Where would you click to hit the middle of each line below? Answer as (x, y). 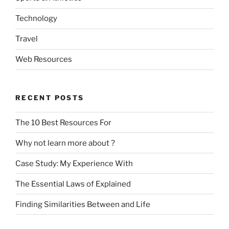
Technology (36, 19)
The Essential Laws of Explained (73, 184)
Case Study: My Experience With (74, 163)
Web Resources (44, 60)
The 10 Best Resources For (63, 122)
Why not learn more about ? (65, 143)
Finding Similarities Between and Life (83, 204)
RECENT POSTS (50, 97)
